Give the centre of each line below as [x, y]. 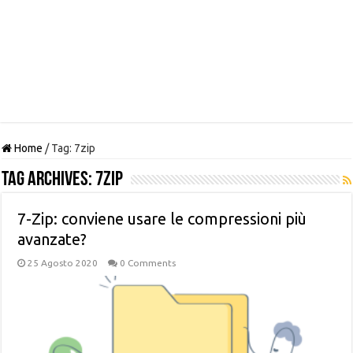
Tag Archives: [49, 180]
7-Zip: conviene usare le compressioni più [162, 218]
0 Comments [148, 262]
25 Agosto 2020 [63, 262]
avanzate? [52, 239]
